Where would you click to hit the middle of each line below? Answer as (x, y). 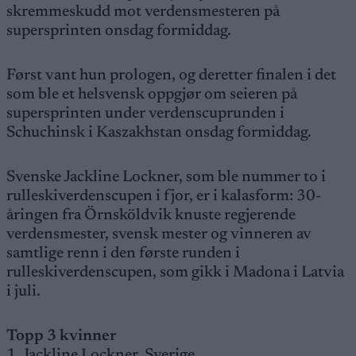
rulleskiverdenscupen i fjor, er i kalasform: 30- (164, 196)
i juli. (25, 292)
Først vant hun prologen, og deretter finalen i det (171, 75)
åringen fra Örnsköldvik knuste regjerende (151, 215)
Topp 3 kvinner (62, 336)
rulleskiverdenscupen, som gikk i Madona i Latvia (175, 273)
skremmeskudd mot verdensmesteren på (143, 12)
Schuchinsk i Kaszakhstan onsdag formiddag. (159, 133)
